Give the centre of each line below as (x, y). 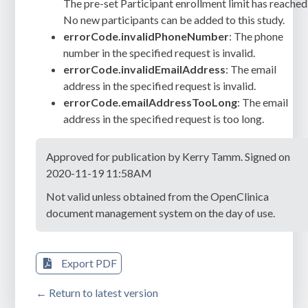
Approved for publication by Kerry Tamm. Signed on (168, 157)
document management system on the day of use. (161, 213)
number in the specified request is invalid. (159, 53)
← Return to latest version (97, 293)
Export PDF (89, 263)
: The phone (256, 36)
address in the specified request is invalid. (160, 86)
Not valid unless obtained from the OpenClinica (158, 197)
